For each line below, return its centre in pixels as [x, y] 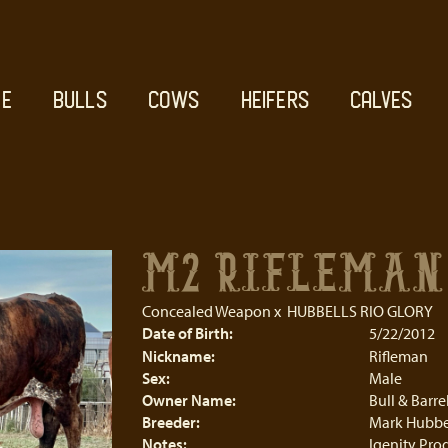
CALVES [381, 100]
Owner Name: [188, 400]
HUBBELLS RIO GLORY [359, 311]
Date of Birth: [187, 333]
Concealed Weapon [206, 311]
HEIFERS [274, 100]
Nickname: [178, 356]
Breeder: [170, 422]
